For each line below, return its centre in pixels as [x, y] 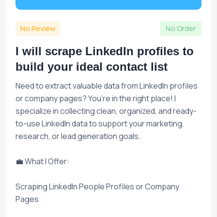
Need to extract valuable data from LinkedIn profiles [107, 85]
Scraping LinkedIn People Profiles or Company [97, 186]
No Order [181, 28]
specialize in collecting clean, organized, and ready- [106, 111]
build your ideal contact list [92, 66]
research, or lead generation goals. [78, 136]
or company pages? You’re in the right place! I [96, 98]
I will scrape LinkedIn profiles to [105, 51]
